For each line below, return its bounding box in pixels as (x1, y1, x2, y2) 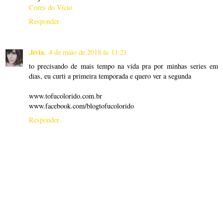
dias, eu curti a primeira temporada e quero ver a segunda (29, 71, 191, 81)
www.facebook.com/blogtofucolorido (29, 101, 134, 111)
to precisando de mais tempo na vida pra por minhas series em (29, 61, 218, 71)
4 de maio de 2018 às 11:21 (49, 47, 127, 57)
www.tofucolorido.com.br (29, 91, 102, 101)
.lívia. (29, 47, 46, 57)
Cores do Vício (29, 2, 72, 12)
